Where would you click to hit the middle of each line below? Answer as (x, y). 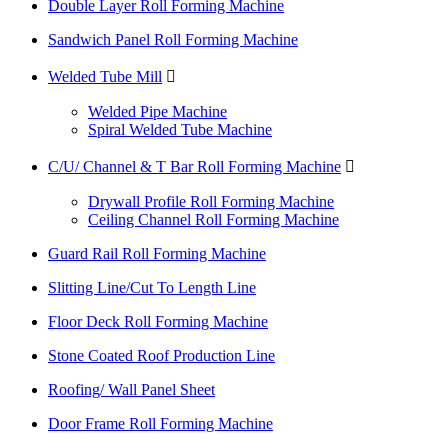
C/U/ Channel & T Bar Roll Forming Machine (194, 166)
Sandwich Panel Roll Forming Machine (173, 39)
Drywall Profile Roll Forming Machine (211, 201)
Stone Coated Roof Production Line (161, 355)
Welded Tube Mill (105, 76)
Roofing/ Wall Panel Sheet (131, 389)
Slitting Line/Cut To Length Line (152, 287)
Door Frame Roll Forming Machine (160, 423)
